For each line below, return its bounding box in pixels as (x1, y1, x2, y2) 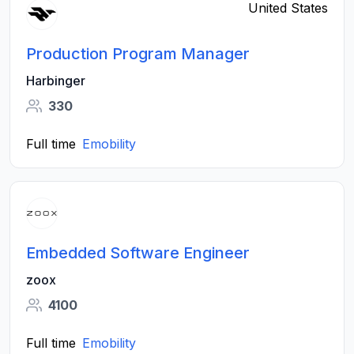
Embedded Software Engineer (26, 243, 250, 262)
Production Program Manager (26, 44, 250, 63)
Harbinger (26, 73, 85, 88)
